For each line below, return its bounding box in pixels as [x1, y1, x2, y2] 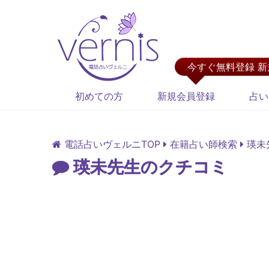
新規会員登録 [157, 90, 215, 102]
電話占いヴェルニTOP [64, 138, 160, 150]
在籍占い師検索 [170, 138, 237, 150]
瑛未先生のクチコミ [69, 157, 228, 177]
